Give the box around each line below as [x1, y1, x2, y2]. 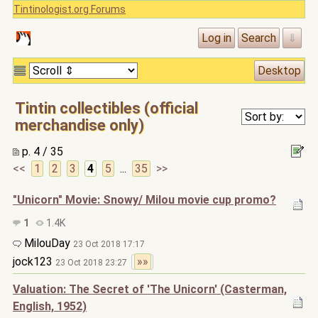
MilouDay [21, 236, 73, 250]
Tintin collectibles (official [15, 99, 198, 117]
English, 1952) [13, 300, 87, 313]
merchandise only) [15, 116, 144, 134]
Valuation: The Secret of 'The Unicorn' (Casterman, [13, 283, 287, 296]
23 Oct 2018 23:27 [55, 258, 131, 268]
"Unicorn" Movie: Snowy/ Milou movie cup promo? [13, 193, 276, 207]
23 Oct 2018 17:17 [73, 239, 145, 249]
